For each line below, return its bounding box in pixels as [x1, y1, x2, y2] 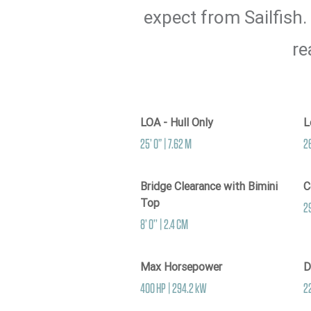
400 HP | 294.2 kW [140, 280, 207, 295]
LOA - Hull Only [140, 115, 213, 129]
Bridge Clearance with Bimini [140, 179, 278, 193]
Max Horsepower [140, 260, 222, 274]
